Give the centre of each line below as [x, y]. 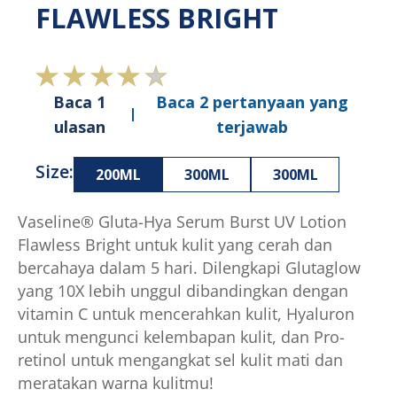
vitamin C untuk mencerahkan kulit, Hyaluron [186, 313]
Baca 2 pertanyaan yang [253, 101]
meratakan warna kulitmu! [116, 382]
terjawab [253, 126]
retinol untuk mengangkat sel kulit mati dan [180, 359]
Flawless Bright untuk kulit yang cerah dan [175, 244]
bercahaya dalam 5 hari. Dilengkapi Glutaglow [189, 267]
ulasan [79, 126]
